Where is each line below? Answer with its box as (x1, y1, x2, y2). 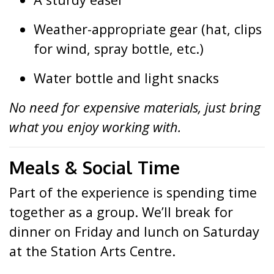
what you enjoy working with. (9, 118, 181, 136)
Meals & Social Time (9, 157, 180, 179)
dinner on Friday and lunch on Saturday (9, 223, 259, 240)
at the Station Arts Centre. (9, 242, 176, 260)
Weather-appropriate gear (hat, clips (34, 20, 262, 38)
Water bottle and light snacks (34, 69, 219, 87)
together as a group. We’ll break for (9, 203, 233, 221)
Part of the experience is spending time (9, 183, 257, 201)
